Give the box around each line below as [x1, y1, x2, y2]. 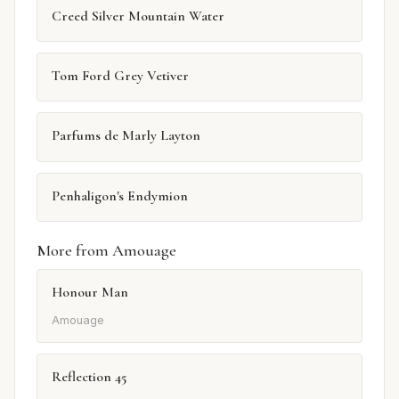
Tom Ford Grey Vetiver [52, 67, 189, 85]
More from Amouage [37, 240, 176, 261]
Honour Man [52, 283, 128, 302]
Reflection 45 [52, 367, 126, 386]
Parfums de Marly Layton [52, 126, 200, 145]
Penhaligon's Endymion [52, 186, 188, 205]
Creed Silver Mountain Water [52, 6, 224, 25]
